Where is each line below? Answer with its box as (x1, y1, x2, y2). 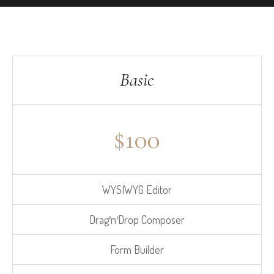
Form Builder (109, 243, 164, 257)
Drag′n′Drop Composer (89, 213, 185, 227)
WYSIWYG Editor (102, 183, 172, 197)
